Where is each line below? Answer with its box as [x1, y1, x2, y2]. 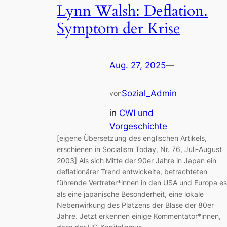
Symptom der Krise [57, 18, 180, 39]
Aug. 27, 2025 [109, 60, 166, 71]
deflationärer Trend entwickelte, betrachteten [57, 167, 207, 176]
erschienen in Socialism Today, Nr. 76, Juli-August [57, 144, 222, 154]
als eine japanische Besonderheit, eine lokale [57, 189, 204, 198]
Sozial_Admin [122, 88, 177, 99]
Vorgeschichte [109, 121, 167, 131]
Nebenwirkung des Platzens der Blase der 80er [57, 200, 214, 209]
